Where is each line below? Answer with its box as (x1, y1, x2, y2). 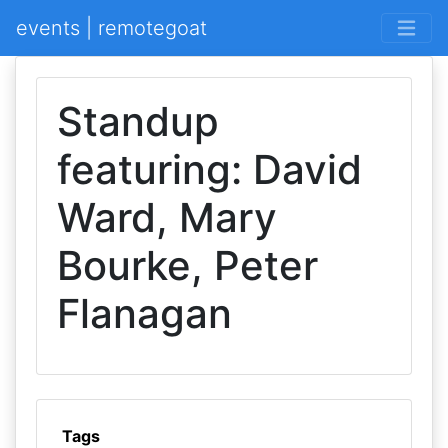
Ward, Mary (57, 193, 277, 242)
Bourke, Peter (57, 241, 318, 290)
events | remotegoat (16, 16, 207, 40)
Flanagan (57, 289, 232, 338)
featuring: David (57, 145, 362, 194)
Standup (57, 97, 219, 146)
